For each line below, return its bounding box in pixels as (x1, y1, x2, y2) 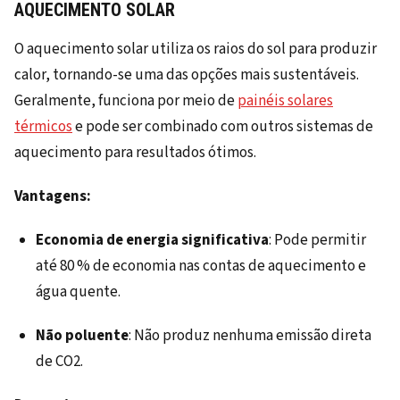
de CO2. (36, 351, 83, 373)
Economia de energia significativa (36, 229, 269, 252)
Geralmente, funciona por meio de (14, 90, 237, 112)
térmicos (14, 116, 72, 138)
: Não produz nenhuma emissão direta (129, 325, 371, 347)
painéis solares (237, 90, 333, 112)
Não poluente (36, 325, 129, 347)
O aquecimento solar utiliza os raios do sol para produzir (14, 38, 377, 61)
